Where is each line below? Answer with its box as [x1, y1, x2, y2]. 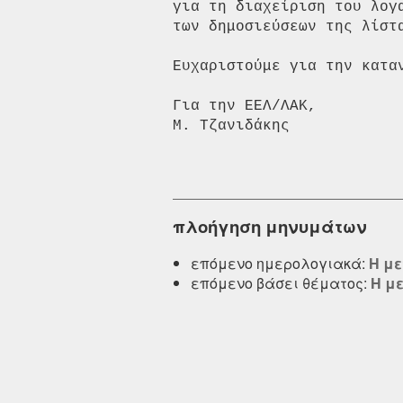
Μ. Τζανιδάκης [173, 118, 290, 135]
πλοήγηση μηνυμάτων [173, 214, 367, 239]
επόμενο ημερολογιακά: [191, 252, 369, 273]
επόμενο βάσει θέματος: [191, 272, 371, 293]
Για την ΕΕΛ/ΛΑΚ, [173, 98, 335, 115]
